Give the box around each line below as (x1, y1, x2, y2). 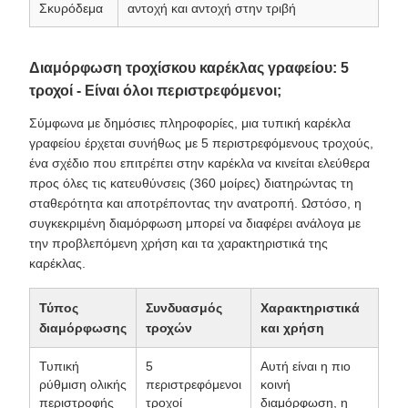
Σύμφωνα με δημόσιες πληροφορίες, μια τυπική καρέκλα (29, 116, 351, 131)
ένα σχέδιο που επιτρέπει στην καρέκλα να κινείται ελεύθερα (29, 156, 370, 171)
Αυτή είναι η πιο (260, 359, 351, 374)
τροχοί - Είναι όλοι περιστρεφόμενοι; (29, 83, 281, 99)
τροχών (146, 321, 192, 336)
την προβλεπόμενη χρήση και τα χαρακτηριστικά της (29, 236, 328, 251)
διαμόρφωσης (39, 321, 127, 336)
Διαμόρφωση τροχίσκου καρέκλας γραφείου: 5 (29, 60, 349, 76)
